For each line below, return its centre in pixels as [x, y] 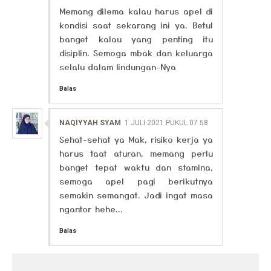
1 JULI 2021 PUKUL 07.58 [166, 123]
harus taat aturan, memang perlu [136, 153]
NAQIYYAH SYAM [90, 123]
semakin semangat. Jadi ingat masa [136, 195]
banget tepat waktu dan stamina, [136, 167]
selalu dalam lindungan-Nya [118, 67]
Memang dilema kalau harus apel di [136, 11]
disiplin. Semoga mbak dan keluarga [136, 53]
